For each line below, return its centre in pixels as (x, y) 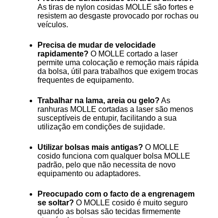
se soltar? (55, 202)
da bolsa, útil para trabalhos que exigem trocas (118, 71)
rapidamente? (63, 54)
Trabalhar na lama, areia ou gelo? (98, 100)
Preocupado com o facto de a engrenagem (116, 194)
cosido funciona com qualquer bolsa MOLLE (114, 156)
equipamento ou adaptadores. (89, 173)
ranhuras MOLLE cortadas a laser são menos (115, 109)
